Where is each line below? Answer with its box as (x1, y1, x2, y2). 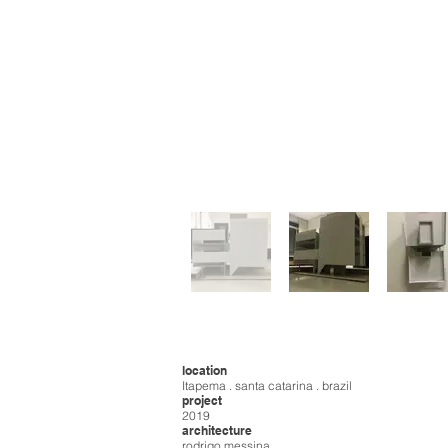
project (182, 393, 222, 408)
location (182, 363, 227, 378)
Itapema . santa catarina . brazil (182, 378, 352, 393)
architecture (182, 423, 252, 438)
